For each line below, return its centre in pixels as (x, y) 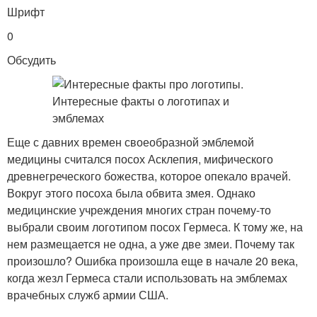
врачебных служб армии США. (88, 295)
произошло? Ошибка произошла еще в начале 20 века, (152, 261)
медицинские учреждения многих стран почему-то (139, 210)
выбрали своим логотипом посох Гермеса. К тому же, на (155, 227)
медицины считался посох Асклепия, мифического (140, 159)
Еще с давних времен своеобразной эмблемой (131, 142)
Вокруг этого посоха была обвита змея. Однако (131, 193)
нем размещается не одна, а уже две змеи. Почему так (151, 244)
